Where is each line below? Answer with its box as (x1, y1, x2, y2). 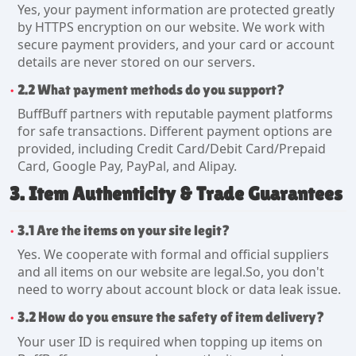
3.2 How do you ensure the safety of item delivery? (17, 309, 325, 326)
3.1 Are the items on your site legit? (17, 222, 230, 239)
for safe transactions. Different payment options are (17, 122, 332, 141)
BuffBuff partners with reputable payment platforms (17, 105, 333, 123)
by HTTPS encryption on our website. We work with (17, 18, 325, 37)
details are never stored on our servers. (17, 53, 255, 72)
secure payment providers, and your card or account (17, 36, 335, 54)
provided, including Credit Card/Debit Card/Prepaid (17, 140, 326, 158)
